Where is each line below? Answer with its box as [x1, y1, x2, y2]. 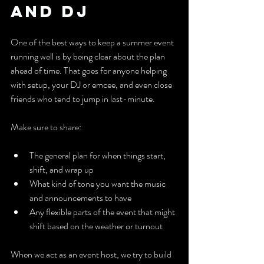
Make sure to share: [11, 120, 81, 134]
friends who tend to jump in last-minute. [11, 92, 155, 105]
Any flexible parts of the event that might [29, 205, 177, 219]
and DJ [11, 1, 90, 21]
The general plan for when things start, [29, 148, 167, 162]
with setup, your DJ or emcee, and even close [11, 78, 174, 91]
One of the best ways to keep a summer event [11, 35, 176, 49]
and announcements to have [29, 191, 131, 204]
